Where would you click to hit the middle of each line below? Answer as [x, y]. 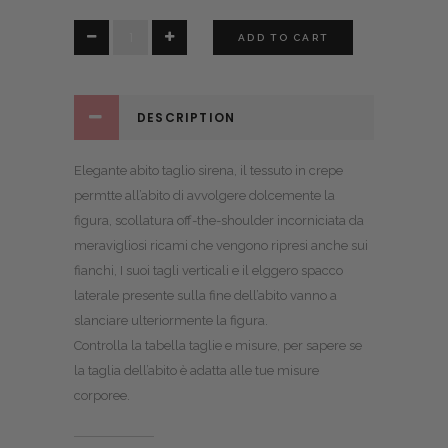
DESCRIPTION [186, 118]
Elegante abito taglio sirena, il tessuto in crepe [208, 171]
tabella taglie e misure [211, 346]
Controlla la [109, 346]
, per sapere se [319, 346]
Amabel [98, 31]
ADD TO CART [283, 38]
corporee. [102, 396]
